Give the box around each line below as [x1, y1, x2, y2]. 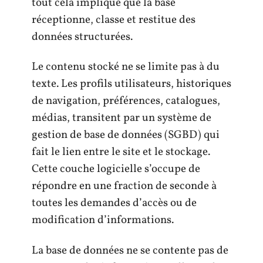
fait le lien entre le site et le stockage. [32, 144, 210, 160]
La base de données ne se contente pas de [32, 242, 228, 258]
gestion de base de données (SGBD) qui [32, 127, 220, 143]
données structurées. [32, 29, 133, 45]
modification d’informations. [32, 213, 174, 228]
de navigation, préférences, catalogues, [32, 93, 220, 109]
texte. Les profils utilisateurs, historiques [32, 76, 231, 92]
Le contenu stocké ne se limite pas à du [32, 59, 220, 75]
